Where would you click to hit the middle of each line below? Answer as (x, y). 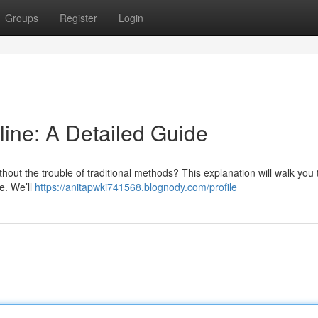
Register (78, 18)
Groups (22, 18)
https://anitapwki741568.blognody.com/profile (136, 187)
